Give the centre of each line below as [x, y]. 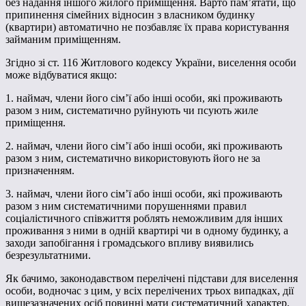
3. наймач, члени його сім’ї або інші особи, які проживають [144, 193]
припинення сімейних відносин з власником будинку [130, 14]
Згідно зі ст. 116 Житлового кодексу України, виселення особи [151, 62]
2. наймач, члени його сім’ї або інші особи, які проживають [144, 145]
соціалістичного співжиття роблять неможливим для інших [144, 218]
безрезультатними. [48, 255]
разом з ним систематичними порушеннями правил [126, 206]
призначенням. [40, 170]
